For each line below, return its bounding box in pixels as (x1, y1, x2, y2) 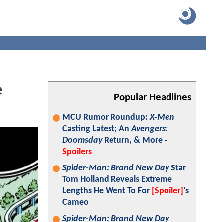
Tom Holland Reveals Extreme (62, 175, 172, 184)
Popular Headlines (114, 92, 191, 103)
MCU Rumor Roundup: (62, 113, 150, 122)
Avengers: (131, 124, 168, 134)
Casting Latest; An (62, 124, 131, 134)
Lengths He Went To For (62, 186, 152, 196)
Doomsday (62, 136, 102, 145)
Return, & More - (102, 136, 167, 145)
